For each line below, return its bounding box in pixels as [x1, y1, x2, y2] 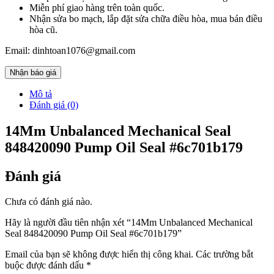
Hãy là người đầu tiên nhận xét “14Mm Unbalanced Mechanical [5, 217, 253, 228]
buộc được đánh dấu [5, 260, 86, 271]
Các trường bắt [196, 249, 253, 260]
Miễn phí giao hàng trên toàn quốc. [29, 2, 165, 13]
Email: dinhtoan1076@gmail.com [5, 45, 135, 56]
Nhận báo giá [10, 67, 56, 77]
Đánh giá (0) [29, 99, 78, 110]
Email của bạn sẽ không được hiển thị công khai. [5, 249, 193, 260]
